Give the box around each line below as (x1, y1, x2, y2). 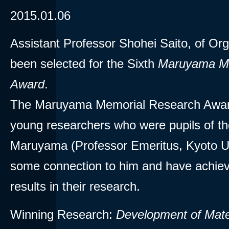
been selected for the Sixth (10, 57, 158, 71)
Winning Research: (10, 207, 116, 221)
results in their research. (10, 179, 140, 194)
